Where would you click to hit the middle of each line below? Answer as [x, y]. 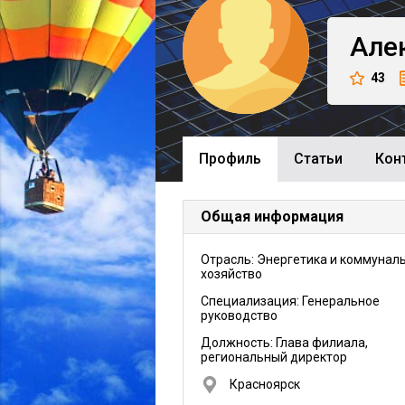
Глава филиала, [322, 343]
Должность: [238, 343]
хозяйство [231, 274]
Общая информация [272, 217]
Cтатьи [318, 159]
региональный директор [274, 357]
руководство [239, 316]
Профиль [230, 159]
